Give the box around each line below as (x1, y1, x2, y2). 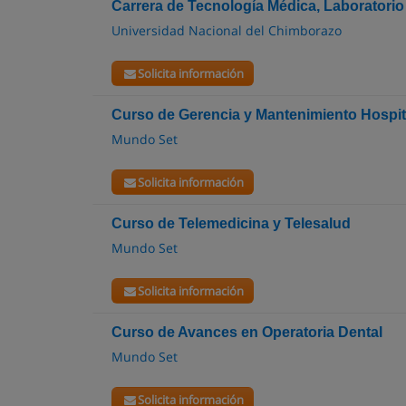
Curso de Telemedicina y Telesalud (111, 216, 351, 231)
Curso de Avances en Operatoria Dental (111, 324, 382, 340)
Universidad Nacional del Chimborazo (111, 22, 342, 39)
